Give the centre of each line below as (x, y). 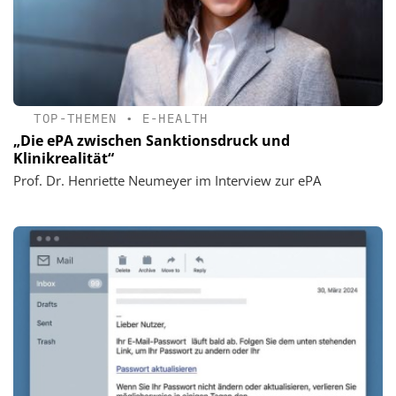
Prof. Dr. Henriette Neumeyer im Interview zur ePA (167, 180)
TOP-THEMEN (76, 119)
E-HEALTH (175, 119)
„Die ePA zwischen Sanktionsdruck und (152, 140)
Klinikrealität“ (64, 158)
